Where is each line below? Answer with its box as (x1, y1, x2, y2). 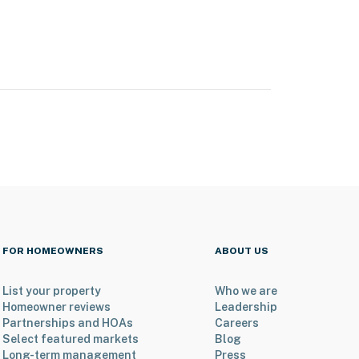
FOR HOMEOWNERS (2, 245, 103, 257)
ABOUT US (215, 245, 268, 257)
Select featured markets (2, 333, 139, 346)
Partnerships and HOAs (2, 317, 133, 330)
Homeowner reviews (2, 301, 111, 314)
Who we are (215, 284, 277, 298)
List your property (2, 284, 101, 298)
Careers (215, 317, 259, 330)
